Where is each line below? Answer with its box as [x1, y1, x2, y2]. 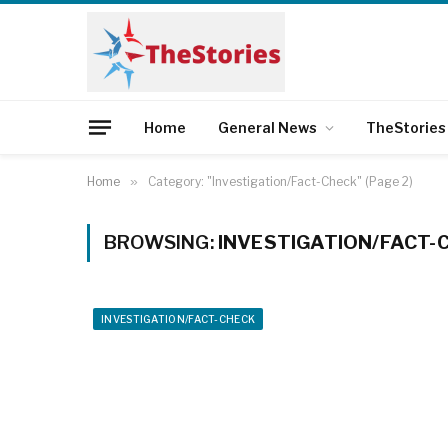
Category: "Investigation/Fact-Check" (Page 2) [148, 174, 413, 189]
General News [218, 118, 317, 136]
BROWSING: [104, 231, 218, 254]
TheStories [366, 118, 446, 136]
